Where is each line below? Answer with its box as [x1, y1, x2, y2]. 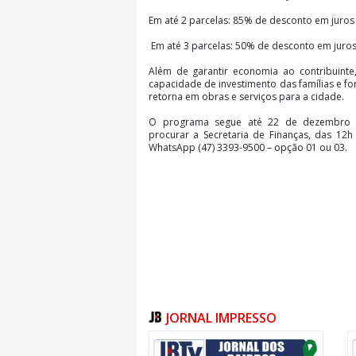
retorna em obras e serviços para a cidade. [149, 89, 344, 103]
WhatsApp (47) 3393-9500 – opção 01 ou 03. [149, 140, 347, 154]
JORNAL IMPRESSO [166, 308, 277, 327]
